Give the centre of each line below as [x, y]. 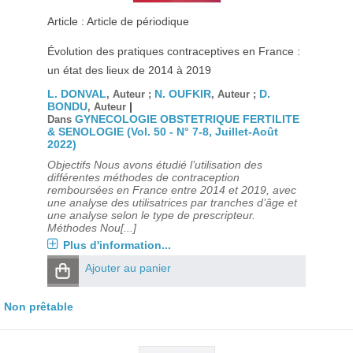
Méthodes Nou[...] [91, 228]
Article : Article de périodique [118, 21]
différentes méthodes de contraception [143, 177]
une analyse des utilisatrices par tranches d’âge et [172, 203]
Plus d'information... [117, 245]
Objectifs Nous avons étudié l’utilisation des [154, 165]
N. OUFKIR [182, 94]
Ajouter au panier [128, 268]
